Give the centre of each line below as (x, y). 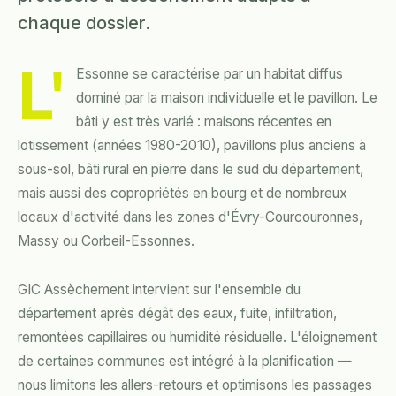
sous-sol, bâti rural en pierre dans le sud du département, (190, 170)
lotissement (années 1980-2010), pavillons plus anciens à (192, 146)
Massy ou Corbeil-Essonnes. (106, 241)
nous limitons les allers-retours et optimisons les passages (195, 385)
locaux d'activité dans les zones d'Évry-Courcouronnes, (190, 217)
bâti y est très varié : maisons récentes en (204, 122)
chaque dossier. (84, 23)
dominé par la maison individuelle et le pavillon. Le (227, 98)
